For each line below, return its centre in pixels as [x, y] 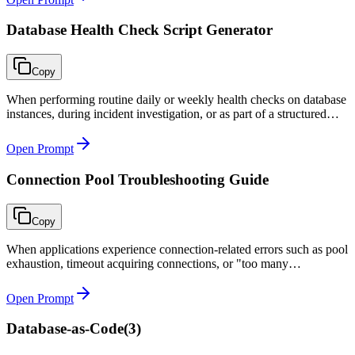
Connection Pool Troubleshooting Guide [137, 179]
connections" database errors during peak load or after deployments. [176, 277]
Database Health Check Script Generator [139, 30]
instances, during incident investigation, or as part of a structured [166, 114]
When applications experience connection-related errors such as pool [177, 249]
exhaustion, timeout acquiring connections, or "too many [147, 263]
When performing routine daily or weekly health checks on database [176, 100]
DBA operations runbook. [72, 128]
